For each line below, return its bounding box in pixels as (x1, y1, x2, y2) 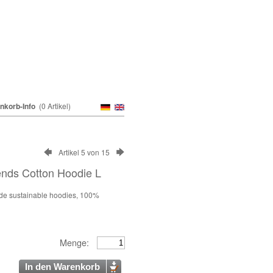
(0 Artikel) (38, 101, 71, 111)
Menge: (59, 235, 91, 249)
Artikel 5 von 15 (54, 146, 115, 157)
